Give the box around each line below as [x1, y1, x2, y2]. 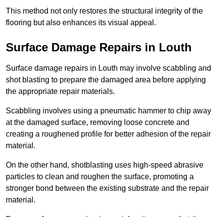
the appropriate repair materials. [6, 87, 115, 96]
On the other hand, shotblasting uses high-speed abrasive [6, 161, 203, 170]
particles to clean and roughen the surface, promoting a [6, 172, 194, 181]
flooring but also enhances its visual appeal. [6, 18, 156, 27]
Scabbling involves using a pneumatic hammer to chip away [6, 107, 211, 115]
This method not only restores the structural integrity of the [6, 7, 203, 15]
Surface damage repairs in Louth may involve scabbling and [6, 64, 211, 73]
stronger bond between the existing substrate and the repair [6, 184, 209, 193]
